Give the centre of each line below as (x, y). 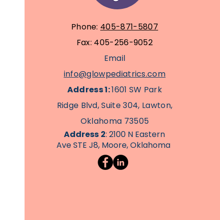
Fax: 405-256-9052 (115, 42)
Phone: (86, 27)
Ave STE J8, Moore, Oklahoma (115, 145)
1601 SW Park (137, 90)
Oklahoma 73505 (115, 121)
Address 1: (89, 90)
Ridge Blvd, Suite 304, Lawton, (115, 105)
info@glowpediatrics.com (115, 74)
